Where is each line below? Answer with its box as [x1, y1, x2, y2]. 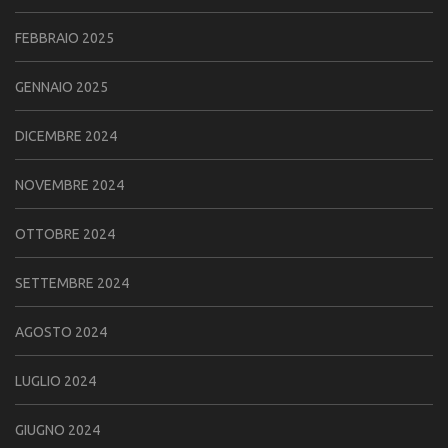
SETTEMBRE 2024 [15, 275, 129, 291]
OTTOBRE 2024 [15, 226, 115, 242]
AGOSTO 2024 [15, 324, 107, 340]
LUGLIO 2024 [15, 373, 96, 389]
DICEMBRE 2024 [15, 128, 117, 144]
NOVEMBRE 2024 [15, 177, 124, 193]
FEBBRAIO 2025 [15, 30, 114, 46]
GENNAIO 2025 [15, 79, 108, 95]
